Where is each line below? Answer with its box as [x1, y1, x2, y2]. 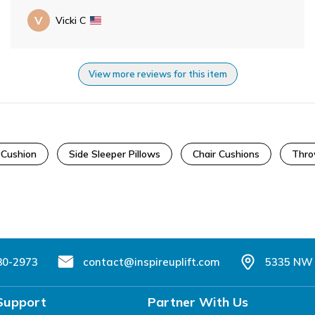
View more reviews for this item [88, 67, 227, 79]
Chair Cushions [193, 147, 259, 160]
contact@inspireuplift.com [83, 255, 220, 269]
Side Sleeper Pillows [69, 147, 160, 160]
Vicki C [55, 13, 86, 27]
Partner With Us [148, 293, 248, 310]
